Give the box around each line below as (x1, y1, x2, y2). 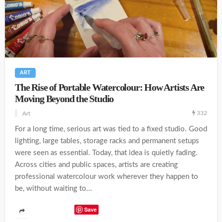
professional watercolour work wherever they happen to (15, 172, 198, 180)
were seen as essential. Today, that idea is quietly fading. (15, 149, 198, 157)
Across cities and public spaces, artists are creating (15, 161, 178, 168)
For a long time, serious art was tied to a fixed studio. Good (15, 125, 207, 133)
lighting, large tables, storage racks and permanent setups (15, 137, 199, 145)
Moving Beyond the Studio (15, 93, 114, 104)
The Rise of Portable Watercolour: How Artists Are (15, 82, 205, 93)
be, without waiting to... (15, 184, 92, 192)
